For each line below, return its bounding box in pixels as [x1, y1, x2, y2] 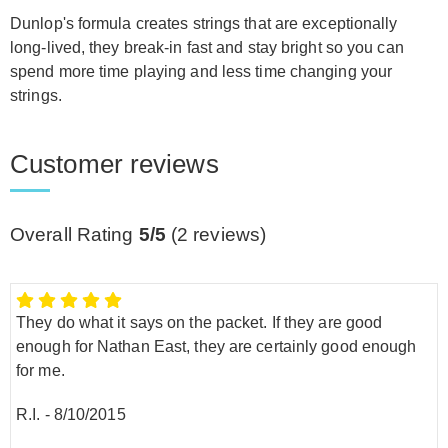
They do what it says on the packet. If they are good [16, 313, 383, 331]
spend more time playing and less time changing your [10, 63, 393, 80]
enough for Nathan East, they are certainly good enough [16, 337, 417, 355]
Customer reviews [10, 149, 219, 179]
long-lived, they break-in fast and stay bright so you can [10, 39, 404, 56]
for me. [16, 361, 65, 379]
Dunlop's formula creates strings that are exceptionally [10, 15, 398, 32]
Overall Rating [10, 224, 139, 245]
